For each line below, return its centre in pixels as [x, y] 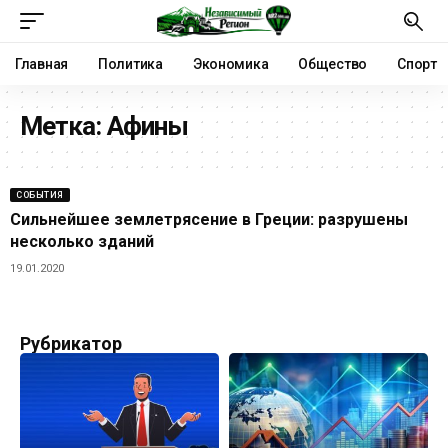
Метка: [63, 126]
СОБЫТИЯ [40, 194]
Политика [130, 64]
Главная [42, 64]
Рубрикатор [71, 343]
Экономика [230, 64]
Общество [333, 64]
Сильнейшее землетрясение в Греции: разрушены [209, 220]
